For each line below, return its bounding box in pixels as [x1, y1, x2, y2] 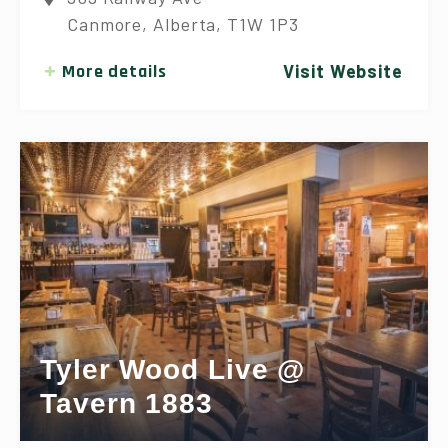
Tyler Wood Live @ [40, 353, 306, 385]
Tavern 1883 [40, 387, 213, 419]
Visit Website [283, 59, 403, 82]
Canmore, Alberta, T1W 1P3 [66, 12, 299, 35]
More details [61, 59, 167, 83]
